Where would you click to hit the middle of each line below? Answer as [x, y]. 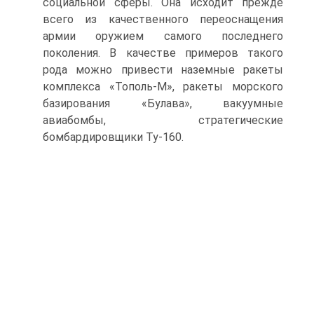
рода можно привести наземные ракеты [163, 70]
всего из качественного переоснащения [163, 19]
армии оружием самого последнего [163, 36]
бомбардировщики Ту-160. [113, 137]
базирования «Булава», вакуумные [163, 103]
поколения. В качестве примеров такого [163, 53]
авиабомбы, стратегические [163, 120]
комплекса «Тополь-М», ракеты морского [163, 87]
